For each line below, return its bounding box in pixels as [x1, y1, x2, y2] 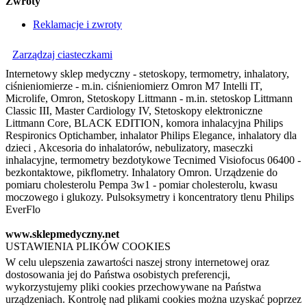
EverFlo [5, 203, 40, 215]
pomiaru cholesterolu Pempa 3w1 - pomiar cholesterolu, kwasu [5, 178, 278, 191]
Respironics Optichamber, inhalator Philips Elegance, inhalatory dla [5, 129, 297, 141]
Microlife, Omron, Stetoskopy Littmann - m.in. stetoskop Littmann [5, 92, 293, 104]
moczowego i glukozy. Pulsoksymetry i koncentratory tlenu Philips [5, 191, 294, 203]
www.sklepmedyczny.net [5, 228, 119, 240]
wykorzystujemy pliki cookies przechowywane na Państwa [5, 280, 261, 293]
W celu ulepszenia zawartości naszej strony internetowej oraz [5, 256, 269, 268]
